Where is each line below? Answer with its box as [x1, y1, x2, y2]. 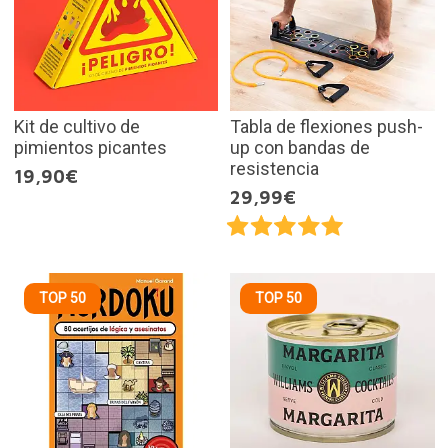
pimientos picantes [13, 136, 167, 158]
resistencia [230, 157, 319, 179]
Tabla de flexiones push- [230, 115, 423, 137]
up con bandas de [230, 136, 370, 158]
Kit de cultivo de [13, 115, 140, 137]
